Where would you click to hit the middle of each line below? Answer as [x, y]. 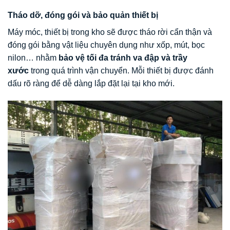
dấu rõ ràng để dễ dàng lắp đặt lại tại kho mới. [91, 84]
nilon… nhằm [33, 58]
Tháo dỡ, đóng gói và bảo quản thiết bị [83, 15]
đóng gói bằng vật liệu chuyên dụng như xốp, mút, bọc [106, 45]
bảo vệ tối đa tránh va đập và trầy [123, 58]
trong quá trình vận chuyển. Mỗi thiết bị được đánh [121, 71]
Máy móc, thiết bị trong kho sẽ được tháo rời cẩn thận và [110, 32]
